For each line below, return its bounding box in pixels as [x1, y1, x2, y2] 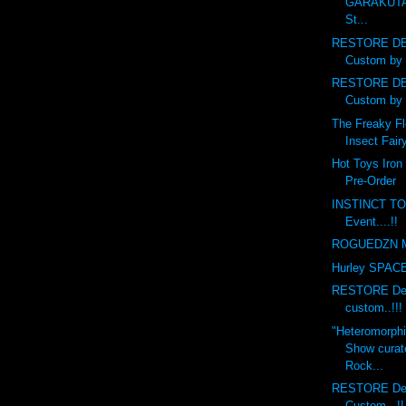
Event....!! [345, 214, 399, 228]
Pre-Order [345, 174, 397, 188]
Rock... [345, 358, 384, 372]
